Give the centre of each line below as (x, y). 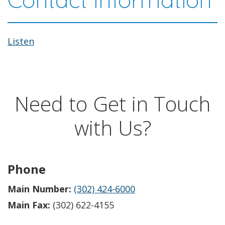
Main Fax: (29, 205)
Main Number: (39, 189)
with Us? (113, 128)
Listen (21, 41)
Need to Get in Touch (113, 104)
